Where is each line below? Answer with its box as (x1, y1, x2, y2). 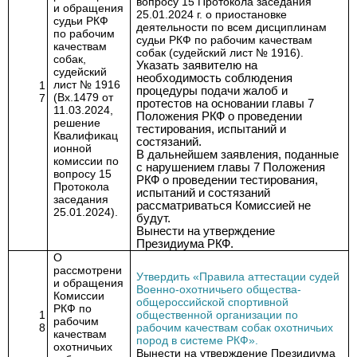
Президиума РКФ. (136, 237, 234, 250)
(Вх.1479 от (53, 91, 114, 104)
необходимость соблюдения (136, 72, 293, 84)
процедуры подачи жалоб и (136, 84, 288, 97)
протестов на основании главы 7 (136, 97, 315, 110)
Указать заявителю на (136, 59, 258, 72)
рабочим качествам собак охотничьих (136, 321, 334, 334)
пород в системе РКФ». (136, 334, 259, 347)
